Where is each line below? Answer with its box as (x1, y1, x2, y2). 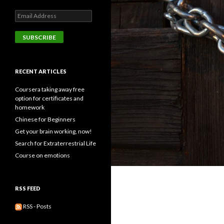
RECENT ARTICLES (15, 68, 66, 74)
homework (15, 103, 44, 111)
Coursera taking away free (15, 85, 84, 93)
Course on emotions (15, 151, 70, 159)
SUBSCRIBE (22, 33, 56, 41)
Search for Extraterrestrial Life (15, 139, 96, 147)
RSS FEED (15, 185, 40, 191)
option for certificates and (15, 94, 83, 102)
